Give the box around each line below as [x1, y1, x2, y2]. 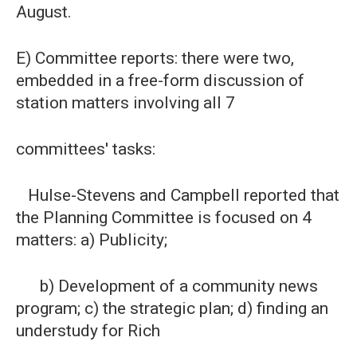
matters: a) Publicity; [16, 230, 167, 249]
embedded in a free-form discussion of [16, 71, 304, 90]
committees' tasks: [16, 139, 155, 159]
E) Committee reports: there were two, [16, 49, 294, 68]
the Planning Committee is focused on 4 [16, 208, 312, 227]
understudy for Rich [16, 321, 160, 340]
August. [16, 2, 72, 22]
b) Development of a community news [16, 277, 318, 296]
